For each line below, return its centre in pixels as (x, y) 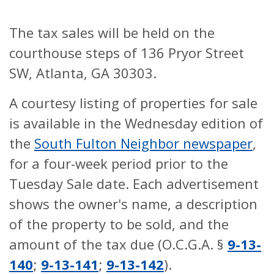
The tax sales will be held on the (112, 32)
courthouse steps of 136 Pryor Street (127, 53)
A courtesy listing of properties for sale (133, 103)
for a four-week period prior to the (119, 163)
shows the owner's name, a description (133, 204)
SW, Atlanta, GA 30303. (83, 73)
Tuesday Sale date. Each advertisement (134, 183)
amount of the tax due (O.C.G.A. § (118, 244)
